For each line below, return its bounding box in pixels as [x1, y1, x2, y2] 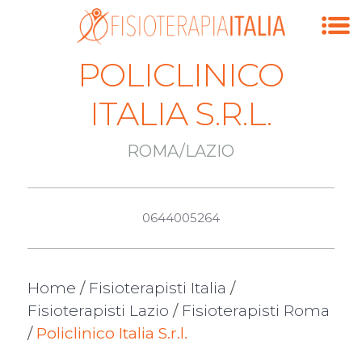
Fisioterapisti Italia [88, 279, 226, 297]
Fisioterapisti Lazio [27, 301, 169, 320]
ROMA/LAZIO [127, 141, 235, 161]
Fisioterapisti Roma [181, 301, 330, 320]
